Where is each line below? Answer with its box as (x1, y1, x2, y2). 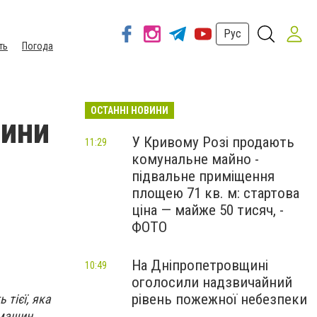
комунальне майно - (132, 151, 259, 168)
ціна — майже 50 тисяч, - (132, 202, 284, 219)
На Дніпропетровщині (132, 257, 268, 274)
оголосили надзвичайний (132, 274, 292, 291)
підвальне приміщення (132, 168, 275, 185)
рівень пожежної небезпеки (132, 291, 307, 308)
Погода (22, 40, 53, 52)
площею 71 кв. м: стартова (132, 185, 299, 202)
